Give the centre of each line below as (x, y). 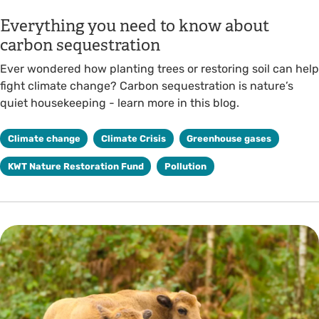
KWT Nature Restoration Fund (75, 166)
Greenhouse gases (229, 138)
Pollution (185, 166)
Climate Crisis (133, 138)
